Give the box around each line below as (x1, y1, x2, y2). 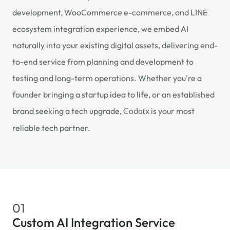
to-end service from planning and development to (12, 56, 194, 67)
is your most (149, 106, 195, 116)
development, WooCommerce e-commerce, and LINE (12, 7, 207, 17)
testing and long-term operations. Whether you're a (12, 73, 202, 83)
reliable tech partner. (12, 123, 90, 133)
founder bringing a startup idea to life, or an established (12, 89, 215, 100)
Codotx (123, 107, 149, 116)
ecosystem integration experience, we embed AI (12, 24, 188, 34)
